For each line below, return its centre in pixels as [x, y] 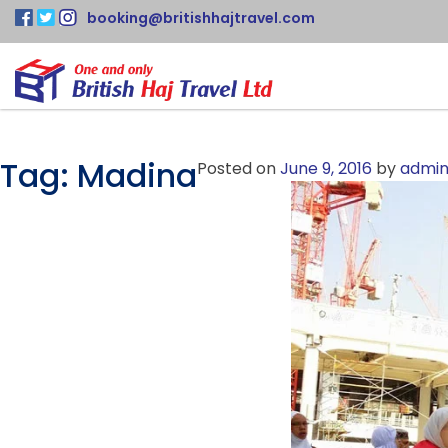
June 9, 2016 [326, 168]
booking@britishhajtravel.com [201, 18]
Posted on [238, 168]
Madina [137, 175]
